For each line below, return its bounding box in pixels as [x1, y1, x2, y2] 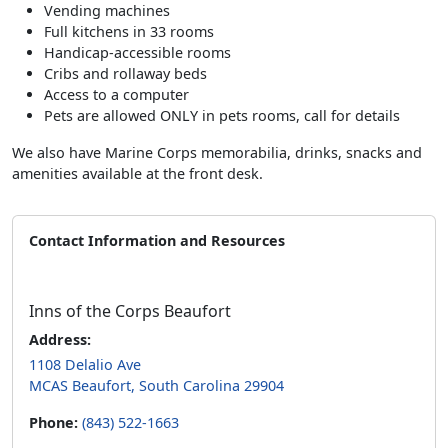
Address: [29, 329, 91, 349]
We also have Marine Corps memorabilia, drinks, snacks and [12, 142, 422, 162]
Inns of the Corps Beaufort [29, 299, 231, 322]
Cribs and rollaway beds [44, 63, 207, 83]
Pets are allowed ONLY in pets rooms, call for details [44, 105, 400, 125]
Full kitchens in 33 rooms [44, 21, 214, 41]
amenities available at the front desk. [12, 163, 263, 183]
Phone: [29, 412, 82, 432]
